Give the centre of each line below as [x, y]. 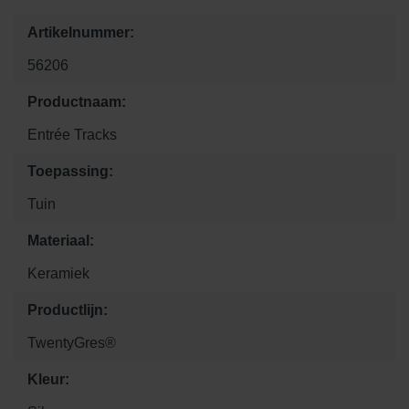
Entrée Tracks [72, 134]
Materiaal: [61, 240]
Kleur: [48, 379]
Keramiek [58, 273]
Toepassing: [70, 171]
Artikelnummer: [81, 32]
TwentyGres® [72, 342]
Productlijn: [68, 309]
